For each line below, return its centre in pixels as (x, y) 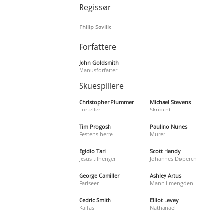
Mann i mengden (171, 183)
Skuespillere (102, 86)
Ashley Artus (165, 175)
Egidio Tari (93, 151)
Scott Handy (165, 151)
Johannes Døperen (173, 158)
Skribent (160, 109)
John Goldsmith (99, 62)
